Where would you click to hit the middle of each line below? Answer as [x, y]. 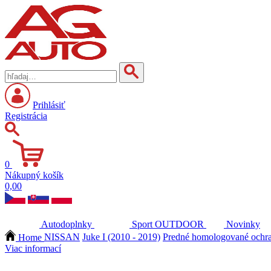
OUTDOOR [179, 224]
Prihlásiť [49, 105]
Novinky [243, 224]
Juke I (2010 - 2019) [121, 237]
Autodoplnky [67, 224]
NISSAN [62, 237]
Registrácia [26, 116]
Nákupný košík [34, 175]
